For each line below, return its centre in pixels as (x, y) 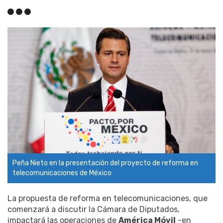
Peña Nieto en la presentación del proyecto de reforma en (105, 163)
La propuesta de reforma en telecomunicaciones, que (108, 199)
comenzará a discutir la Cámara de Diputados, (94, 210)
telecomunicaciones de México (62, 173)
